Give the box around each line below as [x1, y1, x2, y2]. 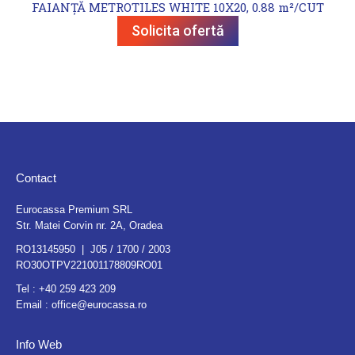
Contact [16, 171, 56, 185]
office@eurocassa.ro [52, 299, 147, 311]
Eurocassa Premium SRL [16, 204, 132, 216]
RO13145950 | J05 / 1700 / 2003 [16, 243, 170, 255]
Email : [16, 299, 52, 311]
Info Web [16, 338, 62, 351]
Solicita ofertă [131, 22, 224, 39]
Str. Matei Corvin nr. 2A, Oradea [16, 219, 162, 231]
